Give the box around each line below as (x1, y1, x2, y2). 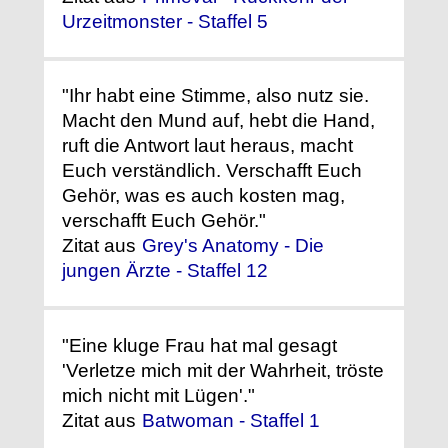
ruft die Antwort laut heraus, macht (62, 135, 353, 157)
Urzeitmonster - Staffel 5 (62, 11, 268, 33)
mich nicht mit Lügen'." (62, 384, 255, 406)
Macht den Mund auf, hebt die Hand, (62, 110, 375, 132)
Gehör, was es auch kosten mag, (62, 185, 345, 207)
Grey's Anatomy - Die (142, 235, 324, 257)
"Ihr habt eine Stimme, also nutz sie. (62, 85, 369, 107)
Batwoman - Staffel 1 (142, 409, 320, 431)
